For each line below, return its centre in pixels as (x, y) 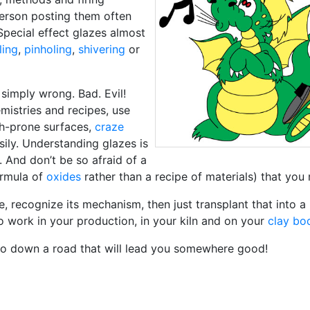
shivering (102, 49)
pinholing (48, 49)
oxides (64, 176)
